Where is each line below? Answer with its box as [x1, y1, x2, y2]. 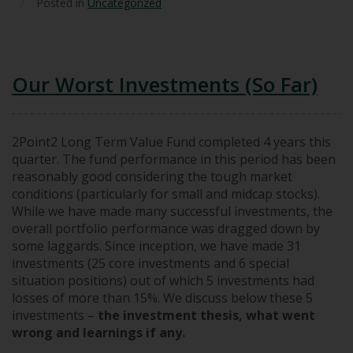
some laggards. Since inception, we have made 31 [12, 236, 301, 255]
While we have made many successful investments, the [12, 202, 333, 220]
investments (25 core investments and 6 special [12, 254, 289, 272]
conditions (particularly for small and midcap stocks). [12, 184, 320, 203]
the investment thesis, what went [95, 306, 315, 324]
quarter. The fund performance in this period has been [12, 150, 336, 168]
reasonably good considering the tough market [12, 167, 292, 185]
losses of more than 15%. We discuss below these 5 [12, 288, 313, 307]
